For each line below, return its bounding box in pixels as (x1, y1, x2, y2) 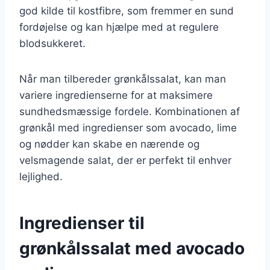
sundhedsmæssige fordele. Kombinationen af (19, 105, 240, 118)
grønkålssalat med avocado (19, 237, 245, 259)
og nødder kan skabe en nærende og (19, 137, 199, 150)
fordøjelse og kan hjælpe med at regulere (19, 20, 219, 33)
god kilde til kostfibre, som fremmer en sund (19, 4, 234, 17)
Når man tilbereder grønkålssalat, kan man (19, 72, 226, 85)
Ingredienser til (19, 212, 145, 233)
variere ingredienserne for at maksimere (19, 89, 213, 101)
